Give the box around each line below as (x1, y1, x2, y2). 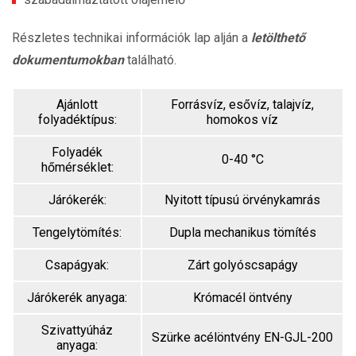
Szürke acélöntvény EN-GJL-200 (152, 330, 333, 345)
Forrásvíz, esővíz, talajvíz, (171, 97, 314, 112)
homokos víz (207, 112, 278, 127)
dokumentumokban (12, 52, 124, 68)
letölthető (251, 30, 305, 45)
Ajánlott (56, 97, 98, 112)
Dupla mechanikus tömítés (168, 225, 316, 240)
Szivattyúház (41, 323, 113, 338)
